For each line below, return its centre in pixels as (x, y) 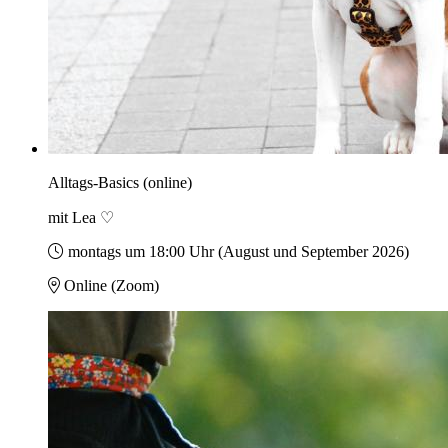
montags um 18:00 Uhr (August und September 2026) (238, 252)
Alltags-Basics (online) (120, 183)
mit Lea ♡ (81, 218)
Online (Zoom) (111, 286)
